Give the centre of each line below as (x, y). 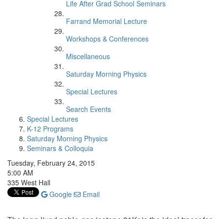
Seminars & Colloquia (60, 148)
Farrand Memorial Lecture (107, 21)
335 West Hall (29, 182)
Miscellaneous (88, 56)
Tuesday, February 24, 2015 (51, 163)
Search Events (88, 109)
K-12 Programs (50, 129)
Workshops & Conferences (107, 39)
